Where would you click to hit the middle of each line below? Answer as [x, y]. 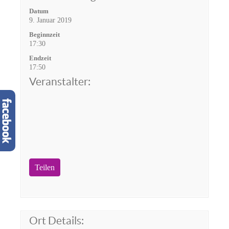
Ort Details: [56, 221]
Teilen [45, 167]
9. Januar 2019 [50, 20]
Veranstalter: [60, 82]
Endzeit [40, 58]
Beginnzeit [44, 35]
